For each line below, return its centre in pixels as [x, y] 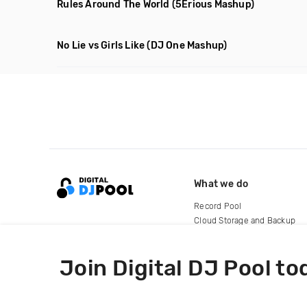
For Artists [214, 235]
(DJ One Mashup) [187, 46]
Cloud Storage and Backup [245, 220]
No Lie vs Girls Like [101, 46]
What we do [221, 184]
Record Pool [218, 206]
